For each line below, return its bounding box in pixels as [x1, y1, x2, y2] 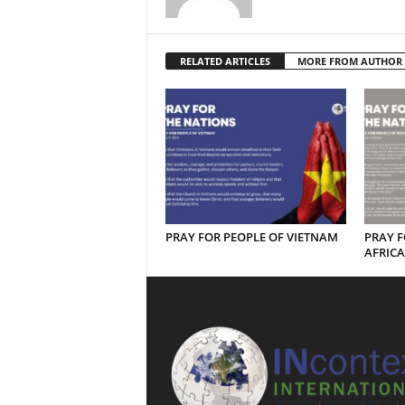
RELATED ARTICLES [179, 54, 270, 68]
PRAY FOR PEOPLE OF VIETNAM [165, 229, 338, 245]
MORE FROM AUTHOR [297, 54, 402, 68]
